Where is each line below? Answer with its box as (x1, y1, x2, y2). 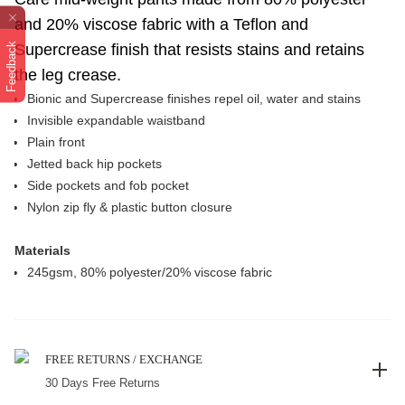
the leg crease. (14, 66, 121, 84)
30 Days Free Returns (45, 376, 160, 390)
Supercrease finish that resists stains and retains (14, 41, 364, 59)
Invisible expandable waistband (27, 113, 205, 127)
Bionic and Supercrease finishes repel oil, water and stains (27, 91, 361, 106)
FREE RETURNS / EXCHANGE (45, 353, 202, 366)
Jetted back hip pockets (27, 156, 162, 171)
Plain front (27, 135, 85, 149)
